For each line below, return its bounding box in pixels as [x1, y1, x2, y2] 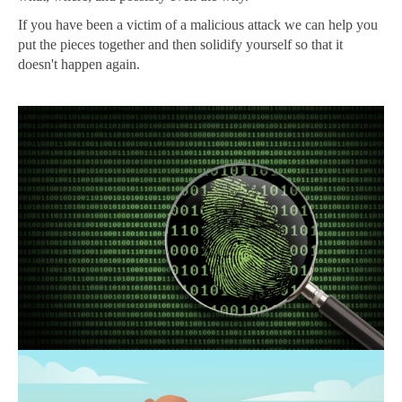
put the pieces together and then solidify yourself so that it [18, 37, 343, 53]
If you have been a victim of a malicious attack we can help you [18, 17, 378, 33]
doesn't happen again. [18, 57, 140, 73]
